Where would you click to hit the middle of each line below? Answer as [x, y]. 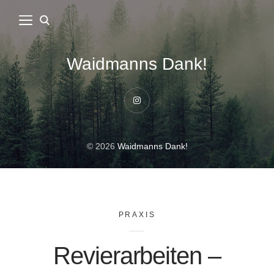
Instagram [156, 107]
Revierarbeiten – [137, 256]
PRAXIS [137, 214]
